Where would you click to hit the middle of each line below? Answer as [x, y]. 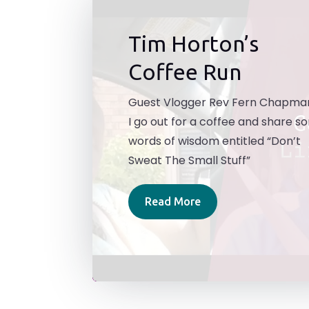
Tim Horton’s [193, 43]
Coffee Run [185, 71]
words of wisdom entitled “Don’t [214, 141]
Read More [172, 201]
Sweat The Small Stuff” [189, 160]
